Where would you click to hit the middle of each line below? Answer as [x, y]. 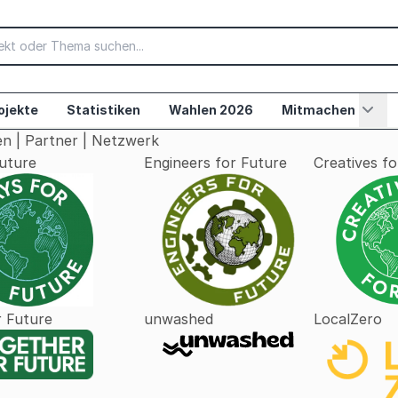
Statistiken [103, 110]
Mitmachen [318, 110]
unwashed [179, 319]
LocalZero [348, 319]
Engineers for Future [215, 163]
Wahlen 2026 [211, 110]
